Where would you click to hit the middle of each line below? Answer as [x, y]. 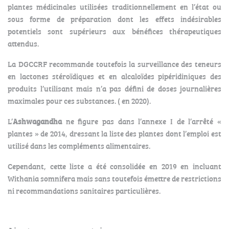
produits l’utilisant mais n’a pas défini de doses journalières [114, 88]
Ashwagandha [37, 121]
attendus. [23, 43]
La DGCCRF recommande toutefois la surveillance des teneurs [114, 64]
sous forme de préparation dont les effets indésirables [114, 19]
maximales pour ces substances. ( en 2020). [79, 101]
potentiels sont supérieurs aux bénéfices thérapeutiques [114, 31]
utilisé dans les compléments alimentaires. [79, 146]
